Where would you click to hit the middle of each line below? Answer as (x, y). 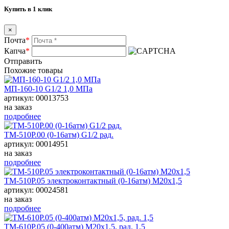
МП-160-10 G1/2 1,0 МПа (48, 89)
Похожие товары (33, 71)
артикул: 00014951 (36, 144)
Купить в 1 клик (28, 9)
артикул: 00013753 (36, 98)
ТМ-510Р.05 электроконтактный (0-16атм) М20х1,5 (93, 181)
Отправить (23, 61)
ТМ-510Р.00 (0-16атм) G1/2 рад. (59, 135)
